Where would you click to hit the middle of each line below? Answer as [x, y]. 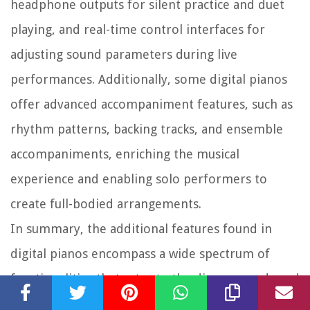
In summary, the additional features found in [141, 229]
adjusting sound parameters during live [124, 55]
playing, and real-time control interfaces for [138, 30]
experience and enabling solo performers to [139, 179]
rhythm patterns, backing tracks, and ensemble [147, 129]
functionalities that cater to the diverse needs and [155, 279]
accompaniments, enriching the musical [125, 154]
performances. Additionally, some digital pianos [149, 80]
